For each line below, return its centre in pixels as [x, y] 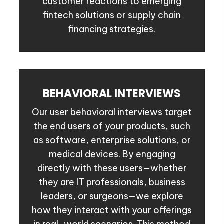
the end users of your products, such [112, 126]
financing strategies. [112, 29]
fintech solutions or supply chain [112, 15]
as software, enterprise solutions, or [112, 140]
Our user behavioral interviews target [112, 112]
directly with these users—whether [112, 168]
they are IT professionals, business [112, 182]
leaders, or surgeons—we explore [112, 196]
